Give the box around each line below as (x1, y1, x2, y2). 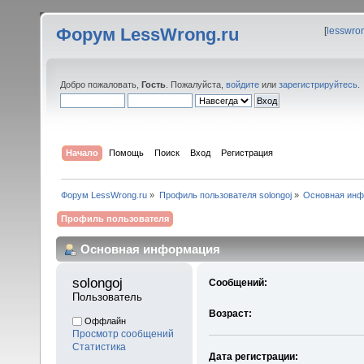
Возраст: (208, 308, 252, 320)
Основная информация (80, 241, 220, 256)
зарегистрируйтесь (279, 80, 357, 89)
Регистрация (221, 147, 274, 158)
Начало (66, 147, 99, 158)
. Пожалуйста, (166, 80, 226, 89)
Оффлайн (82, 316, 126, 327)
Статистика (72, 341, 126, 353)
